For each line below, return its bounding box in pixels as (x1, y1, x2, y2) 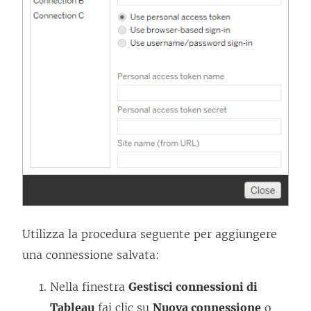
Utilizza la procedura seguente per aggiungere (22, 227, 277, 242)
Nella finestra (50, 280, 128, 294)
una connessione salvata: (22, 248, 160, 262)
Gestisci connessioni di (128, 280, 258, 294)
